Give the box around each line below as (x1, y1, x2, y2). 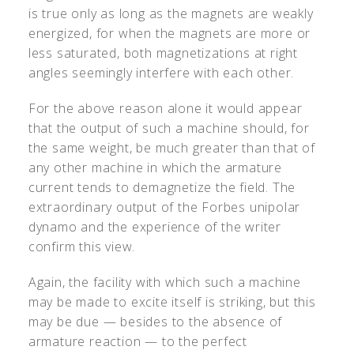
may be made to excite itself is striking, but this (28, 293, 316, 311)
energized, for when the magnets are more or (28, 24, 311, 42)
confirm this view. (28, 238, 136, 255)
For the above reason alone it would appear (28, 100, 303, 117)
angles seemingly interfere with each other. (28, 64, 295, 81)
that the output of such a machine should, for (28, 119, 310, 137)
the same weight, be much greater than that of (28, 139, 315, 156)
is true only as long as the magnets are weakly (28, 5, 314, 22)
